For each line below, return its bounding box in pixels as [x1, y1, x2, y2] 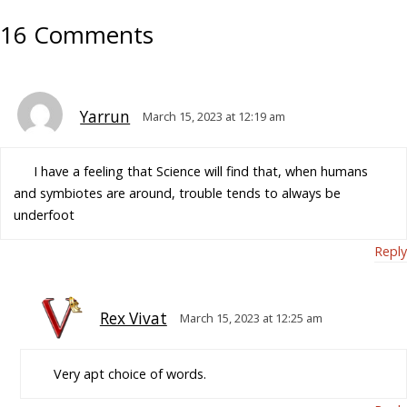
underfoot [14, 206, 75, 224]
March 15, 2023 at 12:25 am [179, 310, 323, 327]
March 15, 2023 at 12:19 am [143, 107, 286, 124]
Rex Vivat [99, 308, 167, 330]
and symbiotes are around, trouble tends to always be [14, 184, 342, 203]
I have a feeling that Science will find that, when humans [33, 163, 368, 181]
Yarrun [80, 105, 131, 127]
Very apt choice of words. [53, 364, 206, 382]
